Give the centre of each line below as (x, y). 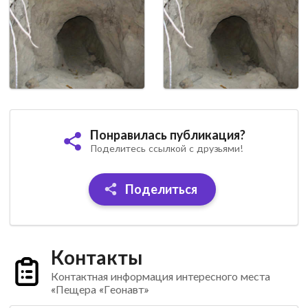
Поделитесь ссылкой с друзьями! (166, 148)
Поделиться (160, 189)
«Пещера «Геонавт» (99, 289)
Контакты (96, 257)
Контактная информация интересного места (160, 276)
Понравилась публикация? (168, 135)
